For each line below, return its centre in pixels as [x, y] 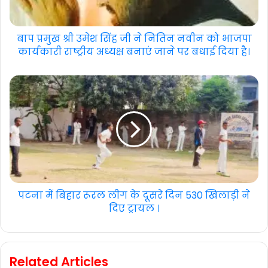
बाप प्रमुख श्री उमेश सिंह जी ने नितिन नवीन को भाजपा [134, 38]
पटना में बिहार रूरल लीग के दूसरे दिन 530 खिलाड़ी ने [134, 195]
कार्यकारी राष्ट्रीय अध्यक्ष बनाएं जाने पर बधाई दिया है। [134, 51]
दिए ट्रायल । [134, 208]
